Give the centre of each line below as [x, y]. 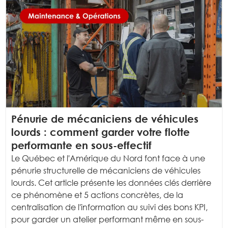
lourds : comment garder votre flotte [101, 132]
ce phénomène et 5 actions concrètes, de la [97, 195]
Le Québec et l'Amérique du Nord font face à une [108, 159]
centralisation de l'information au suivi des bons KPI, [109, 207]
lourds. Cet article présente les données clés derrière [111, 183]
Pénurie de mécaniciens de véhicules [105, 119]
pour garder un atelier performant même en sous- [107, 220]
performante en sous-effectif [81, 145]
